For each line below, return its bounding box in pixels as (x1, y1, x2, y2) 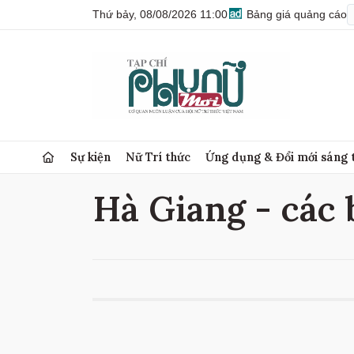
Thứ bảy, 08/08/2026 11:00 (92, 8, 228, 21)
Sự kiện (70, 149, 111, 164)
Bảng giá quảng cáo (243, 8, 347, 21)
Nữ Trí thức (126, 149, 191, 164)
